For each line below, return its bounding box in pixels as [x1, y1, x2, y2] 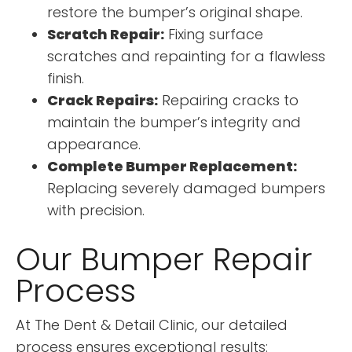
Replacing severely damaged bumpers [47, 178, 325, 198]
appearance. [47, 134, 141, 154]
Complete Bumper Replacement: [47, 156, 297, 176]
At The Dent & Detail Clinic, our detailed [16, 314, 288, 335]
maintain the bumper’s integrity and [47, 112, 301, 132]
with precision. [47, 200, 145, 220]
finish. [47, 68, 84, 88]
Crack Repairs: [47, 90, 158, 110]
